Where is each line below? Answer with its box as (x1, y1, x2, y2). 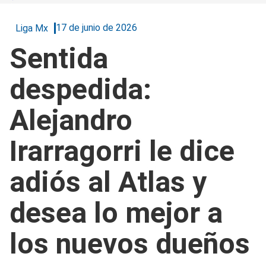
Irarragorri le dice (9, 134, 235, 168)
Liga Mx (15, 22, 48, 34)
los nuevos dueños (9, 226, 250, 261)
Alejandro (9, 103, 132, 137)
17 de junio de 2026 (56, 22, 137, 34)
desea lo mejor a (9, 195, 223, 230)
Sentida (9, 41, 108, 75)
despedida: (9, 72, 151, 106)
